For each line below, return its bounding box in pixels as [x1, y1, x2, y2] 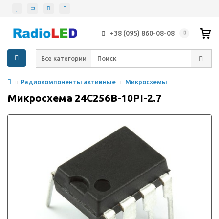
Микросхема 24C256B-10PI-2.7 [7, 91, 162, 104]
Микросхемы [125, 78, 167, 86]
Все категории [41, 55, 87, 62]
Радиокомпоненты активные [21, 78, 116, 86]
